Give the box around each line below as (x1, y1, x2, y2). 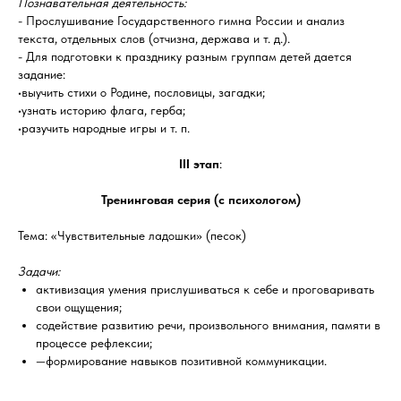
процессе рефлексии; (36, 336, 152, 350)
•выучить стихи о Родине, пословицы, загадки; (18, 85, 265, 99)
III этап (179, 157, 219, 171)
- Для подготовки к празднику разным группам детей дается (18, 49, 352, 64)
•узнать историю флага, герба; (18, 103, 185, 117)
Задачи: (18, 264, 60, 278)
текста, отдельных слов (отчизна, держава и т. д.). (18, 31, 290, 46)
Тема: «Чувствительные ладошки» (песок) (18, 228, 246, 243)
